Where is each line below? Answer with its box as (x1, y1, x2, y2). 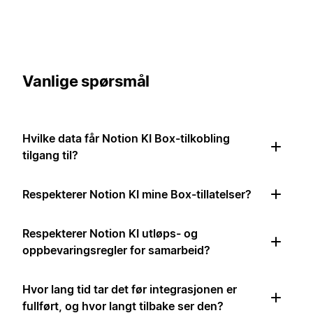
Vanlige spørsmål (22, 71, 150, 90)
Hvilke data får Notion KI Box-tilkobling (22, 131, 230, 145)
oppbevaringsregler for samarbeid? (22, 242, 210, 257)
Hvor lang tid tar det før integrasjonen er (22, 282, 237, 296)
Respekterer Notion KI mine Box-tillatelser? (22, 187, 252, 201)
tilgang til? (22, 147, 78, 162)
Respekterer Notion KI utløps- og (22, 226, 198, 240)
